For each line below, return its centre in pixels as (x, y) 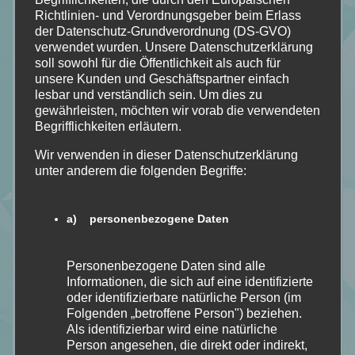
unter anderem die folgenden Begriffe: (140, 171)
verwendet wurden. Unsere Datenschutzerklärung (174, 48)
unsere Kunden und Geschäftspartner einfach (162, 79)
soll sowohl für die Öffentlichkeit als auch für (157, 63)
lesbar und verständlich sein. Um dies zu (148, 95)
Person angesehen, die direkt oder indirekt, (187, 345)
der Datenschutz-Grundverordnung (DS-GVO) (162, 32)
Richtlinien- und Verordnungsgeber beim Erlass (168, 16)
